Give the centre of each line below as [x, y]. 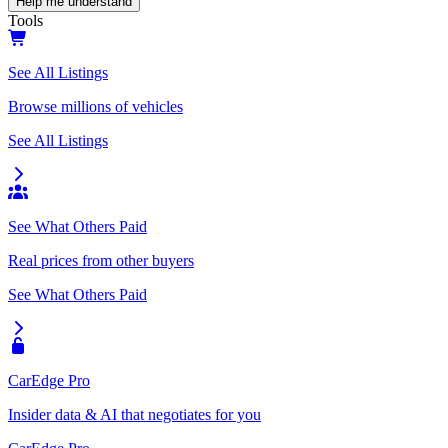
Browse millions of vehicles [95, 107]
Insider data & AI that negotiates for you [134, 415]
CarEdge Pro [49, 381]
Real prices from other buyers [101, 261]
